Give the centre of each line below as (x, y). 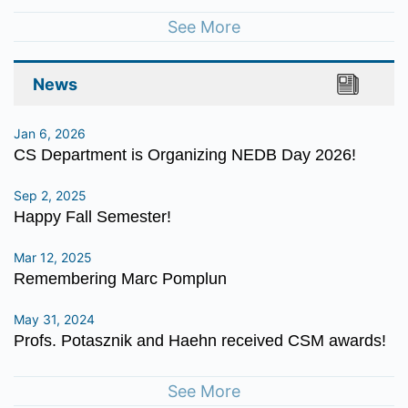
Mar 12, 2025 (53, 257)
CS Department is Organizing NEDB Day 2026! (185, 155)
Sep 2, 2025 (50, 195)
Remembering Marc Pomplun (120, 279)
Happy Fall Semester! (92, 217)
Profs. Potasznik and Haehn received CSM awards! (200, 341)
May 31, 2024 (54, 319)
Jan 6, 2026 (50, 133)
